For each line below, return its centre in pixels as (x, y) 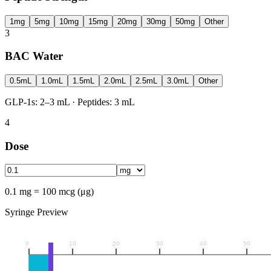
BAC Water (34, 56)
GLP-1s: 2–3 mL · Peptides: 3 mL (70, 102)
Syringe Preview (37, 212)
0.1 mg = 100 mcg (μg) (49, 192)
